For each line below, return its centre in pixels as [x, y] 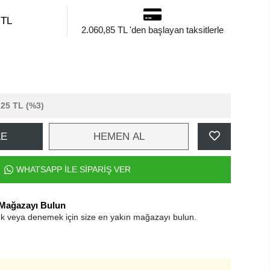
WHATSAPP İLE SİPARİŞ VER [74, 169]
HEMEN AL [119, 137]
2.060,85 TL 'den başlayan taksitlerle [152, 30]
